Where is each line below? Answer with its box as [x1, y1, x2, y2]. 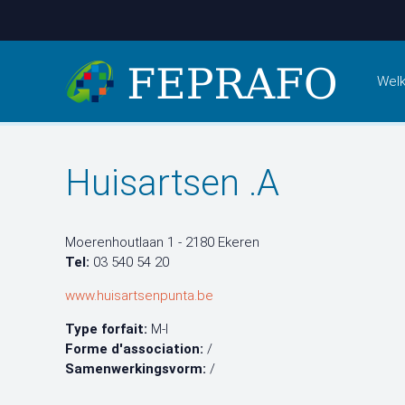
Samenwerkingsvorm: [65, 361, 206, 377]
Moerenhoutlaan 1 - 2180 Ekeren [65, 234, 259, 250]
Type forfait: [65, 321, 147, 337]
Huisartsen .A [65, 162, 279, 204]
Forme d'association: [65, 341, 203, 357]
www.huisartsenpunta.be [65, 287, 213, 304]
